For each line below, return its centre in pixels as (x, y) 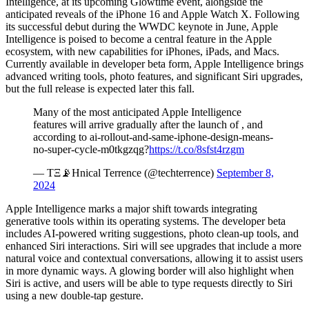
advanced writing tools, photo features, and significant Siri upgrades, (154, 76)
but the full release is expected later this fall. (100, 88)
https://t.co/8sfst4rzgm (197, 149)
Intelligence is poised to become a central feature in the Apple (139, 39)
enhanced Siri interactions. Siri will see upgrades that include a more (153, 246)
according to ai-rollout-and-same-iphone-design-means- (153, 137)
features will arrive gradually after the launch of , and (148, 124)
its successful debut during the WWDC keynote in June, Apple (142, 26)
